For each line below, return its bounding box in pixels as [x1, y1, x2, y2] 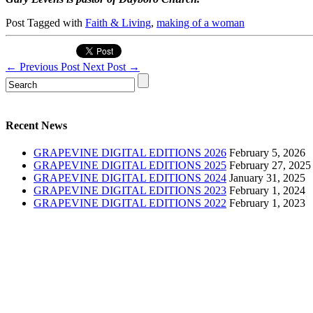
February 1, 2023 [229, 197, 305, 210]
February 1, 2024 [229, 184, 305, 197]
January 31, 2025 [229, 172, 305, 184]
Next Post [82, 60, 129, 73]
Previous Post [17, 60, 82, 73]
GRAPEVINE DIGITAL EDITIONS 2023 [34, 184, 226, 197]
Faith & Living [85, 16, 151, 29]
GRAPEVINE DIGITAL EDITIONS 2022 [34, 197, 226, 210]
